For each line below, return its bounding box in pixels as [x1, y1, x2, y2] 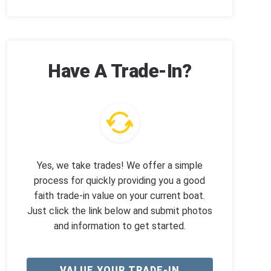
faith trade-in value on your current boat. [34, 189, 206, 201]
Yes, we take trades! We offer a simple [36, 159, 203, 171]
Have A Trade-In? [48, 60, 192, 83]
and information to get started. [53, 220, 186, 232]
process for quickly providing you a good [34, 174, 206, 186]
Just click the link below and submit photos [27, 204, 212, 217]
